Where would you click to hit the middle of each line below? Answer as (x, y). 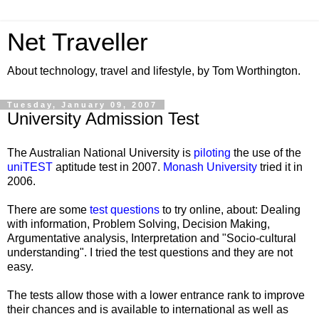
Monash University (210, 167)
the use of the (266, 152)
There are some (48, 209)
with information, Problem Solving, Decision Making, (138, 224)
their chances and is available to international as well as (148, 309)
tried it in (280, 167)
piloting (212, 152)
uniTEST (30, 167)
